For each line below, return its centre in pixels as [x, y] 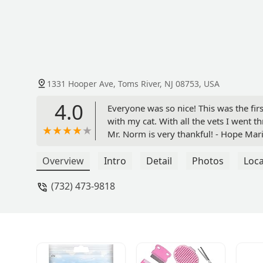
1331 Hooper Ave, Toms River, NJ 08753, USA [133, 84]
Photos [208, 161]
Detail [159, 161]
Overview [63, 161]
